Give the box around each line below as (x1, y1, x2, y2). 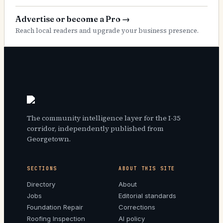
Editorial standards (118, 191, 176, 200)
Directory (27, 180, 55, 188)
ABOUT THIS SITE (118, 165, 175, 172)
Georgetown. (27, 133, 71, 144)
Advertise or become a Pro (15, 13, 120, 24)
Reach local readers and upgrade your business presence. (15, 26, 199, 35)
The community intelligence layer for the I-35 (27, 112, 180, 123)
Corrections (118, 203, 155, 211)
